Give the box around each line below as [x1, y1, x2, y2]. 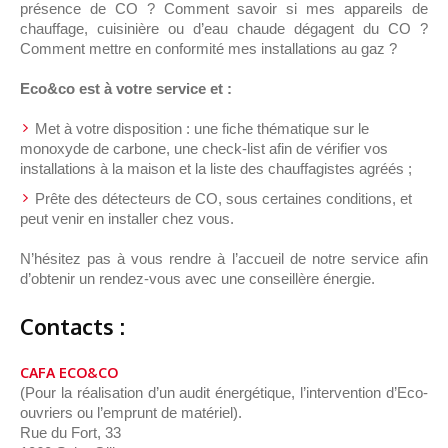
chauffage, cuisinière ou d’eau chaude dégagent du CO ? [20, 20, 428, 38]
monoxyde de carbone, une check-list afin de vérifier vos [20, 140, 389, 158]
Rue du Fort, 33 [20, 424, 122, 442]
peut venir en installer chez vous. [20, 210, 235, 228]
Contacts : [20, 312, 126, 341]
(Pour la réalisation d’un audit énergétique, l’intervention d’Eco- [20, 384, 428, 402]
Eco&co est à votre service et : [20, 80, 233, 98]
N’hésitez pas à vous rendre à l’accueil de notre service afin [20, 250, 428, 268]
